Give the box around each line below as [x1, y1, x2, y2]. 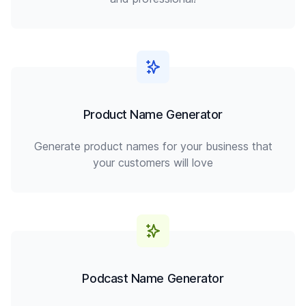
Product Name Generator [83, 107, 223, 122]
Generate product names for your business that [33, 139, 273, 153]
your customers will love [93, 156, 213, 169]
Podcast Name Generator [82, 271, 224, 286]
